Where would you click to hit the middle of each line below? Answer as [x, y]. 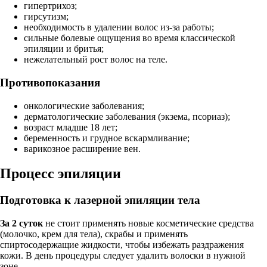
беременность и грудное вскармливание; [107, 138]
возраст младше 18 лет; [71, 127]
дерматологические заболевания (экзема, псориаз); [127, 116]
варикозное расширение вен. [82, 148]
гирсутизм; [46, 17]
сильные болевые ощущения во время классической [130, 38]
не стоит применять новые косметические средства [150, 223]
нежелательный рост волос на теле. [96, 60]
